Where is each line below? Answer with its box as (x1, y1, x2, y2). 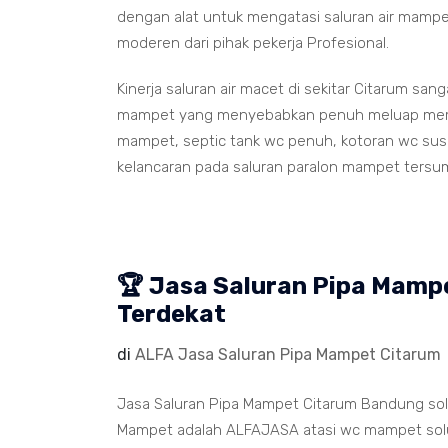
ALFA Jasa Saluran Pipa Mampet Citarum (135, 345, 441, 364)
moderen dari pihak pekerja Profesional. (117, 34, 389, 52)
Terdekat (117, 300, 226, 328)
